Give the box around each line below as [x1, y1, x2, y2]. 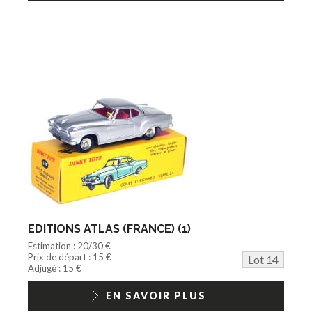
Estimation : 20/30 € [28, 240, 111, 251]
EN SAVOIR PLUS [106, 289, 206, 302]
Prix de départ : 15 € [28, 251, 111, 263]
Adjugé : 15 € [28, 262, 81, 274]
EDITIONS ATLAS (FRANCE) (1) [28, 221, 191, 235]
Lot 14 [248, 252, 279, 266]
